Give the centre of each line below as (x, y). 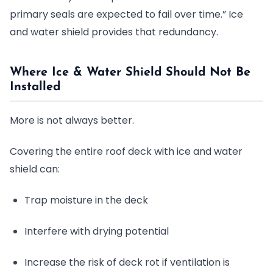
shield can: (35, 169)
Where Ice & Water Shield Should (110, 73)
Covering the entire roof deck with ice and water (126, 151)
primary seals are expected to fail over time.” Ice (126, 14)
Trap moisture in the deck (86, 200)
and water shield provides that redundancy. (114, 32)
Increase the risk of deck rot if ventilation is (127, 262)
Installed (35, 87)
